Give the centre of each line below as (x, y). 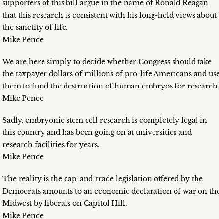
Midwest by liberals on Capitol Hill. (65, 204)
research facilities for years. (51, 145)
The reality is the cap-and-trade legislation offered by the (103, 179)
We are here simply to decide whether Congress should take (107, 62)
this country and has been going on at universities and (97, 133)
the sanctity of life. (35, 28)
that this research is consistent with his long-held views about (109, 15)
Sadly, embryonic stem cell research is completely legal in (105, 120)
